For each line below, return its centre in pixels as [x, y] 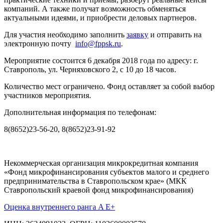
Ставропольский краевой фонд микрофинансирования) [99, 190]
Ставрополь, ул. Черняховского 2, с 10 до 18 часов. [90, 69]
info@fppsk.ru [98, 43]
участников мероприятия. [48, 95]
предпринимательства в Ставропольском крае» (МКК [95, 181]
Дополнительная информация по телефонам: [80, 112]
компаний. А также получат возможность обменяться [95, 8]
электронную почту [40, 43]
